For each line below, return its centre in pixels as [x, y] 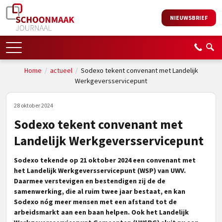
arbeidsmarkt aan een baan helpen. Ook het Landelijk [101, 212]
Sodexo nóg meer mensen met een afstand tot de [95, 202]
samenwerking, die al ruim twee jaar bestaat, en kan [100, 191]
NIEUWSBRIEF [189, 18]
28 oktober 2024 [33, 105]
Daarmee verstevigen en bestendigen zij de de [90, 181]
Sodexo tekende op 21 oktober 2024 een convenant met [105, 160]
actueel [61, 70]
